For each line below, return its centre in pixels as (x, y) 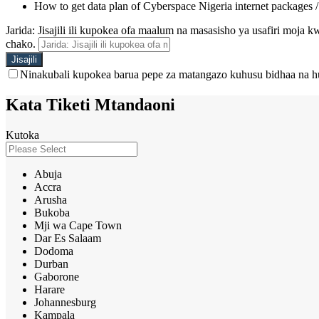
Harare (49, 289)
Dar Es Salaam (68, 238)
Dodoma (54, 251)
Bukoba (52, 212)
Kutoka (22, 135)
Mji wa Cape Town (78, 225)
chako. (21, 43)
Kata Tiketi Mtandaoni (90, 104)
